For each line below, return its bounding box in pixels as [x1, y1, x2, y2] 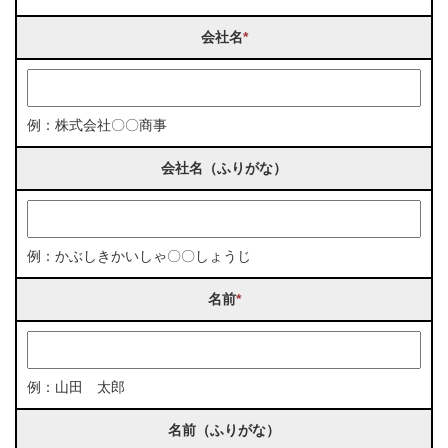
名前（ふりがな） [168, 421, 280, 438]
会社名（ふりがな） [161, 159, 287, 176]
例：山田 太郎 [26, 379, 125, 396]
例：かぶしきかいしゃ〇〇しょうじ [26, 248, 251, 265]
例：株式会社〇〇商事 [26, 117, 167, 134]
